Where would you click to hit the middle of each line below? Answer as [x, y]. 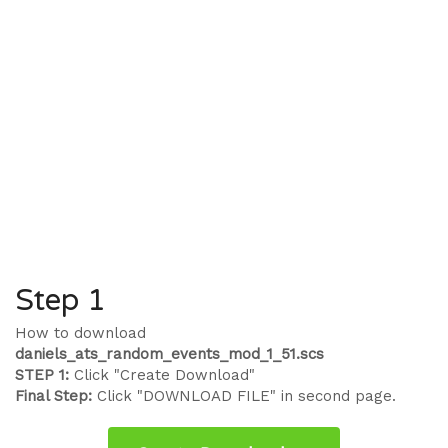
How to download [80, 333]
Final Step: [53, 396]
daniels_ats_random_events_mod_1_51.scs [169, 354]
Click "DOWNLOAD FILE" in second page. [244, 396]
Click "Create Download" [162, 375]
